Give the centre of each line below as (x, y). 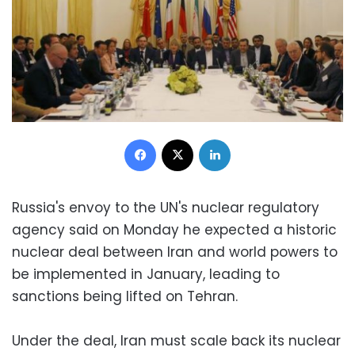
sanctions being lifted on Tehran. (125, 296)
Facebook (181, 138)
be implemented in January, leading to (146, 274)
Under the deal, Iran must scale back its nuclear (176, 340)
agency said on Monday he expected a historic (174, 229)
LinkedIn (250, 138)
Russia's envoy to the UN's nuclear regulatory (166, 207)
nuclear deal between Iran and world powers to (175, 252)
